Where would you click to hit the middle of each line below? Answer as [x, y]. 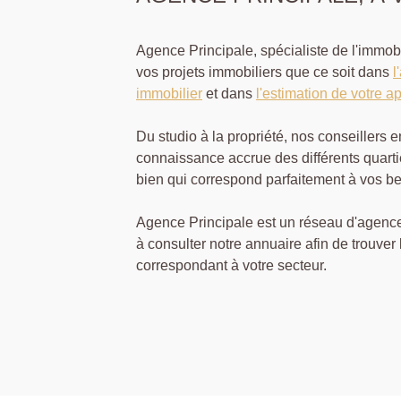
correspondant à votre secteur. [231, 265]
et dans [229, 93]
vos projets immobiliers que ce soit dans [264, 72]
